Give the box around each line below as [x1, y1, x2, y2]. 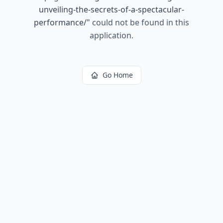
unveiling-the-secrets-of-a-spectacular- [39, 4, 184, 15]
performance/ [34, 17, 87, 28]
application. [90, 30, 133, 41]
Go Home [102, 70, 133, 80]
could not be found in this [90, 17, 189, 28]
